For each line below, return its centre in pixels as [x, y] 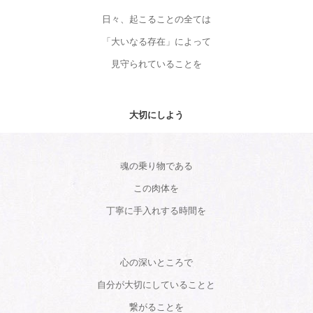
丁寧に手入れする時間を [156, 211]
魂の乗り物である [156, 166]
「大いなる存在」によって [156, 42]
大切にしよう [156, 115]
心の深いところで [156, 262]
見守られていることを [156, 64]
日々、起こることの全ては [156, 20]
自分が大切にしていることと [156, 284]
